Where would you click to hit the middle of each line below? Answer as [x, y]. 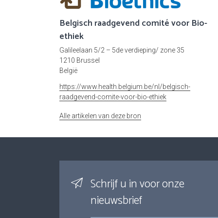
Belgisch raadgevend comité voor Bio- [133, 24]
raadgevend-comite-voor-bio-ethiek [113, 97]
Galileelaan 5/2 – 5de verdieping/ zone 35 [122, 50]
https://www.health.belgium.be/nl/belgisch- [125, 87]
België [68, 71]
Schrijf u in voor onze [137, 184]
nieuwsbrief [116, 201]
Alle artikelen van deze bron [100, 116]
